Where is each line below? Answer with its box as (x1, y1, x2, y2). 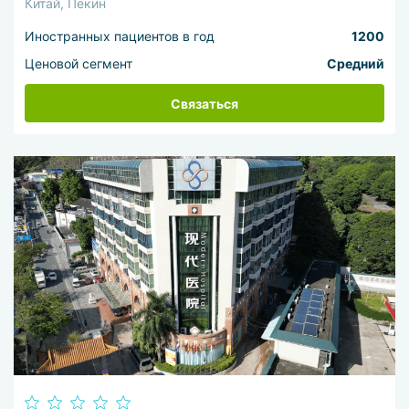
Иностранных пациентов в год (25, 27, 215, 44)
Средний (326, 55, 384, 71)
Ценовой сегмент (25, 55, 133, 71)
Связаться (171, 95, 238, 111)
